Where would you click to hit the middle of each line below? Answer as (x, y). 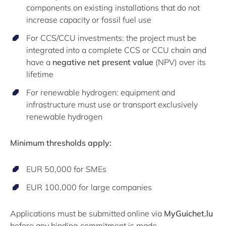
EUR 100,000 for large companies (89, 187)
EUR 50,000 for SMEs (66, 169)
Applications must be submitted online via (87, 213)
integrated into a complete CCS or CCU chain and (116, 50)
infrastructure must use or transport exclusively (112, 104)
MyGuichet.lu (188, 213)
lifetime (40, 74)
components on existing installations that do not (113, 7)
